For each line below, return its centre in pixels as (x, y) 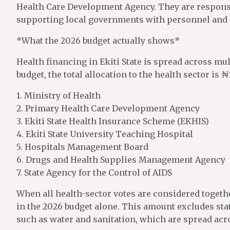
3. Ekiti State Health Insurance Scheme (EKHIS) (113, 121)
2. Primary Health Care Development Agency (108, 108)
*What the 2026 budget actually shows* (98, 41)
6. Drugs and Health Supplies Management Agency (121, 160)
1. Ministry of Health (59, 95)
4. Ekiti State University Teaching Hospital (105, 134)
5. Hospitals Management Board (82, 147)
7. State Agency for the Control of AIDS (94, 172)
